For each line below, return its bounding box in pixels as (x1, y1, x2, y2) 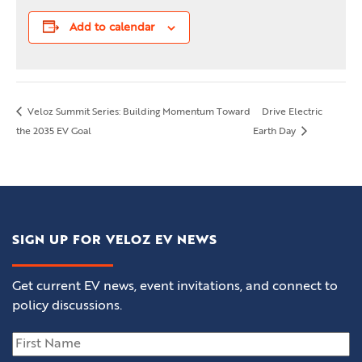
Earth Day (252, 127, 298, 137)
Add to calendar (69, 22, 154, 33)
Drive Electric (261, 107, 322, 117)
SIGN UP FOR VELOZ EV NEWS (12, 234, 217, 247)
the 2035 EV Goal (16, 127, 91, 137)
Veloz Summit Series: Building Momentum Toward (25, 107, 250, 117)
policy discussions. (12, 300, 122, 313)
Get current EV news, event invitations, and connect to (12, 280, 338, 293)
